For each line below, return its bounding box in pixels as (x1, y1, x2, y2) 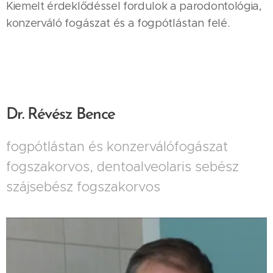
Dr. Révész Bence (6, 107, 115, 123)
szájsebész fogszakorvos (6, 179, 160, 195)
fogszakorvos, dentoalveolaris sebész (6, 158, 239, 175)
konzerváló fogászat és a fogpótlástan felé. (6, 16, 235, 30)
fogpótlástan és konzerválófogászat (6, 138, 228, 155)
